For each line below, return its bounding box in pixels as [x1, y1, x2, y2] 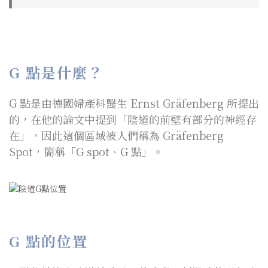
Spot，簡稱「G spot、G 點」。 [9, 143, 163, 159]
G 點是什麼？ [9, 61, 103, 83]
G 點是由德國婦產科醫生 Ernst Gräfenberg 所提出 [9, 95, 259, 111]
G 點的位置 [9, 230, 88, 252]
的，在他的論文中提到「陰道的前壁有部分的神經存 [9, 111, 257, 127]
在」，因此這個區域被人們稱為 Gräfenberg [9, 127, 224, 143]
